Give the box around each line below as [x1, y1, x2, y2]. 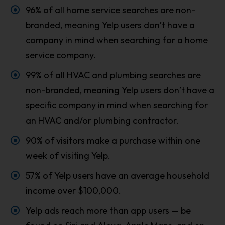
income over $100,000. [25, 184, 121, 196]
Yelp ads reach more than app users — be [25, 204, 191, 216]
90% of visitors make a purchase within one [25, 134, 200, 146]
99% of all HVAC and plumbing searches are [25, 69, 201, 81]
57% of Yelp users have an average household [25, 169, 209, 181]
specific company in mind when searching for [25, 99, 208, 111]
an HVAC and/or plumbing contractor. [25, 114, 179, 126]
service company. [25, 49, 96, 61]
